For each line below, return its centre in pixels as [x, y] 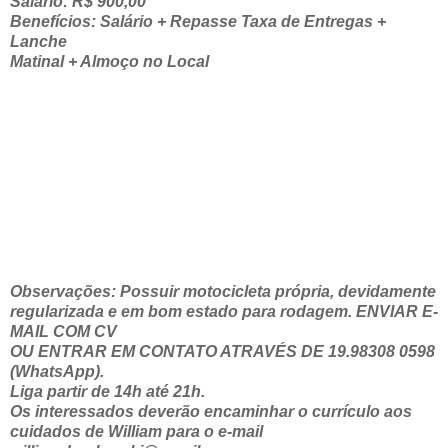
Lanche [38, 41]
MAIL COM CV [63, 331]
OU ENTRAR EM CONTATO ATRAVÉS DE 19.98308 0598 [222, 351]
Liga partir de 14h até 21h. [107, 391]
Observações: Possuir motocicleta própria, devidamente [223, 291]
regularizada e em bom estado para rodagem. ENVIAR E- [224, 311]
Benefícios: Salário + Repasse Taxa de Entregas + [198, 21]
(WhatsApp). [57, 371]
